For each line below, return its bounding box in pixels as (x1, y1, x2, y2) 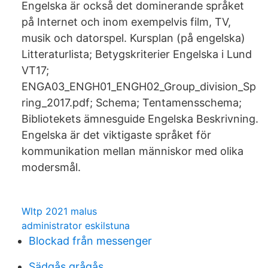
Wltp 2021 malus (22, 205, 97, 217)
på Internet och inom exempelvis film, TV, (22, 16, 231, 28)
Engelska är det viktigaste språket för (22, 129, 211, 141)
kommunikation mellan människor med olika (22, 145, 243, 157)
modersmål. (22, 161, 81, 173)
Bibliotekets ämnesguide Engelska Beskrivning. (22, 112, 258, 125)
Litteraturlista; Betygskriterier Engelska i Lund (22, 48, 252, 60)
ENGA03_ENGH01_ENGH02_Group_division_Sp (22, 80, 256, 93)
